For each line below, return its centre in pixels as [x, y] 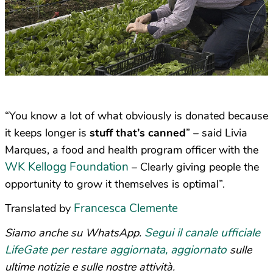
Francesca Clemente [124, 208]
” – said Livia [217, 133]
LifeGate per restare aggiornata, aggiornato [116, 250]
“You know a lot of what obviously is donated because [136, 115]
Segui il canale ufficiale [202, 232]
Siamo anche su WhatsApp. [75, 232]
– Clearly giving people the [194, 167]
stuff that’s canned [138, 133]
